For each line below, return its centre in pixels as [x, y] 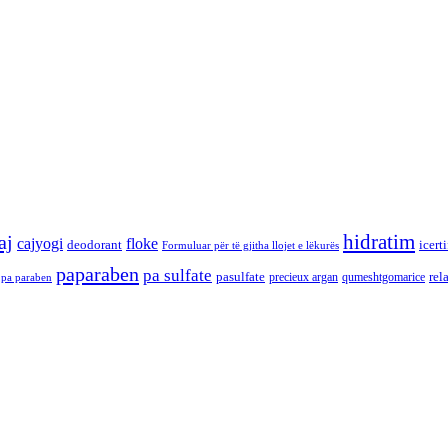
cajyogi [40, 244]
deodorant [94, 245]
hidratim [379, 242]
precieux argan [303, 277]
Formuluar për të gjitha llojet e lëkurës [250, 246]
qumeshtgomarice [383, 277]
